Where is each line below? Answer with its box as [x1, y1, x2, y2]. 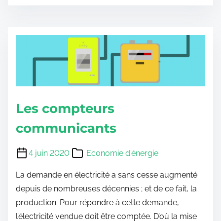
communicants [16, 120, 116, 137]
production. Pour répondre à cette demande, [16, 198, 179, 208]
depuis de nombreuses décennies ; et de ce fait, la [16, 184, 197, 194]
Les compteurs [16, 101, 114, 117]
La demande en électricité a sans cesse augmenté [16, 170, 197, 180]
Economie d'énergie [86, 148, 158, 158]
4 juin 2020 [29, 148, 70, 158]
